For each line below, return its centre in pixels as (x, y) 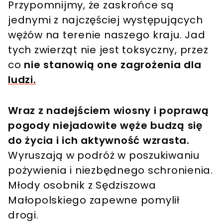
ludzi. (22, 79)
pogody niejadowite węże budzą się (105, 125)
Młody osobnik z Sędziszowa (82, 185)
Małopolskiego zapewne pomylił (94, 200)
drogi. (25, 215)
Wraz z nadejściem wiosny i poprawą (109, 110)
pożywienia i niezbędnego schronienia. (111, 170)
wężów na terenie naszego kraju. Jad (107, 35)
